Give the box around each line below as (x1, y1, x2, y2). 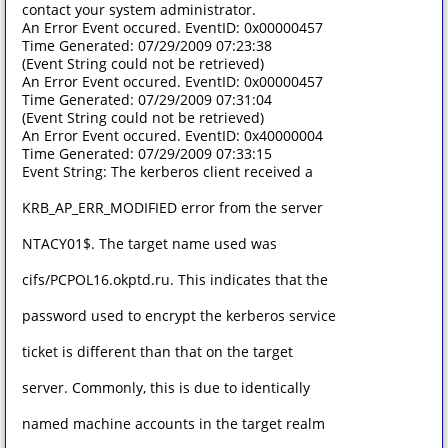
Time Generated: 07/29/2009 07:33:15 (22, 144, 272, 163)
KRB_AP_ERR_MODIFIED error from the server (22, 198, 323, 217)
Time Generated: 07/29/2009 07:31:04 (22, 90, 272, 109)
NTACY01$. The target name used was (22, 234, 277, 253)
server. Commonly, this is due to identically (22, 378, 310, 397)
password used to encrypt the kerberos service (22, 306, 336, 325)
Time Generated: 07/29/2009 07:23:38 (22, 36, 272, 55)
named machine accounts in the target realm (22, 414, 325, 433)
